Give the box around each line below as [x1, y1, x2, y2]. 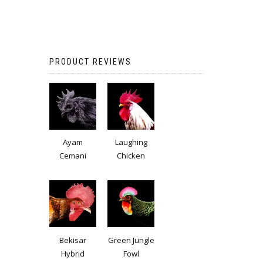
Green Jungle [107, 234, 154, 245]
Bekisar [59, 234, 86, 245]
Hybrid [60, 248, 85, 259]
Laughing [114, 137, 147, 148]
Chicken [117, 150, 145, 161]
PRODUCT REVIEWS [49, 57, 131, 66]
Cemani [59, 150, 86, 161]
